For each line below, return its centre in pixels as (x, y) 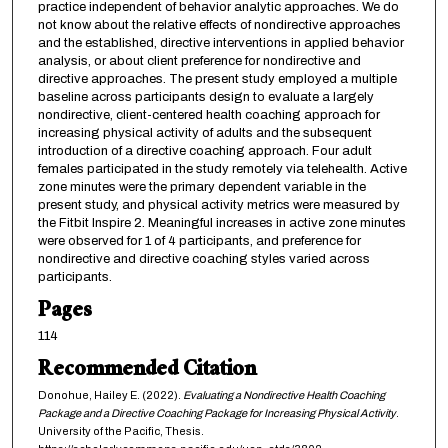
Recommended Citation (146, 372)
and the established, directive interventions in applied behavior (220, 43)
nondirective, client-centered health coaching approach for (208, 115)
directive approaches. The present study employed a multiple (217, 79)
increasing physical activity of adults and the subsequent (204, 133)
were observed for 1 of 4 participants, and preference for (199, 241)
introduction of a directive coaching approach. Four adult (204, 151)
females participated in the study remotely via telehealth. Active (222, 169)
